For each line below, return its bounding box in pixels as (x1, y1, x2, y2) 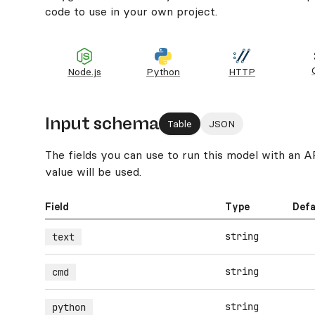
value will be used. (45, 165, 141, 179)
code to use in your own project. (45, 4, 217, 18)
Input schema (45, 113, 159, 134)
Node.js (67, 65, 101, 78)
